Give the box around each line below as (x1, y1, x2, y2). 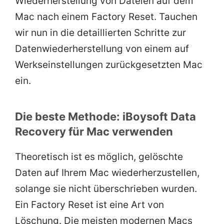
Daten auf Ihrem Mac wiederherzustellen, (15, 167, 199, 179)
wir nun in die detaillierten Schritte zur (15, 27, 186, 39)
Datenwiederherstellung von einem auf (15, 43, 189, 55)
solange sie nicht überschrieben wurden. (15, 183, 197, 195)
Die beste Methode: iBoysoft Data (15, 110, 196, 123)
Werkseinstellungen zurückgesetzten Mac (15, 59, 202, 71)
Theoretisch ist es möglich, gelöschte (15, 151, 183, 163)
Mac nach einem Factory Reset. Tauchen (15, 11, 197, 23)
